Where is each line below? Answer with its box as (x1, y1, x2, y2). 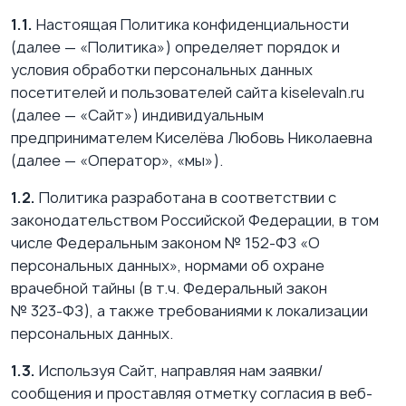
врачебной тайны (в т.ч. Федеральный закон (11, 277, 327, 298)
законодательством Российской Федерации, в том (11, 209, 379, 230)
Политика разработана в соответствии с (35, 187, 336, 208)
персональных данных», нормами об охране (11, 255, 324, 275)
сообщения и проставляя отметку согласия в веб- (11, 382, 372, 403)
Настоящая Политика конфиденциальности (33, 14, 349, 34)
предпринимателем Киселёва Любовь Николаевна (11, 127, 372, 148)
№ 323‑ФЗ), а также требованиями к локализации (11, 300, 368, 321)
